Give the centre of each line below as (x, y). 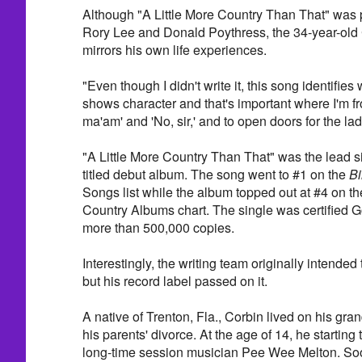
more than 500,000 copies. (158, 227)
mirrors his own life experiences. (174, 49)
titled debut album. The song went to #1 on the (215, 174)
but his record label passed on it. (175, 280)
